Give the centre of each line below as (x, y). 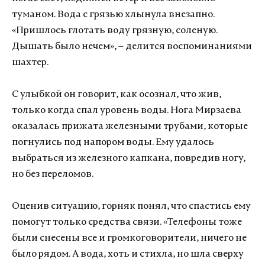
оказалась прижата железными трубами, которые (130, 127)
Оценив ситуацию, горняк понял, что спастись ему (131, 206)
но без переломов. (54, 174)
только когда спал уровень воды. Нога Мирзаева (127, 111)
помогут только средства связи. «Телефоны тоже (127, 222)
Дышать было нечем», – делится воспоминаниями (132, 47)
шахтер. (30, 63)
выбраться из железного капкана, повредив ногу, (129, 159)
